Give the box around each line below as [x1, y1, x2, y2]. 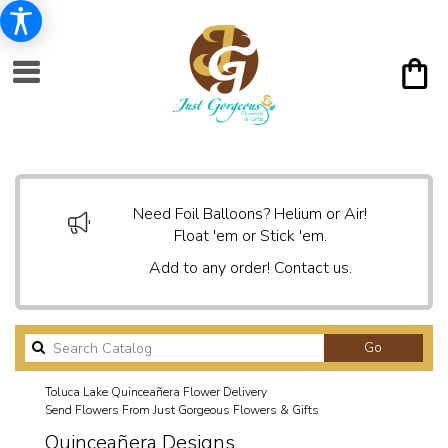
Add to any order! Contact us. [148, 257, 352, 279]
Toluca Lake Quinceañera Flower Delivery [45, 384, 267, 400]
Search [381, 337, 427, 356]
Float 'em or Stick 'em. [173, 225, 327, 247]
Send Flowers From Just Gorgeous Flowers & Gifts [45, 402, 319, 418]
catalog [381, 357, 429, 376]
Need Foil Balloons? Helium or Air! [133, 203, 367, 225]
